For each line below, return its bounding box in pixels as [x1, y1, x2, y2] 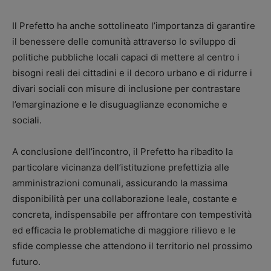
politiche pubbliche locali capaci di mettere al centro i [12, 51, 240, 63]
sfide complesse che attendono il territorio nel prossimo [12, 240, 252, 252]
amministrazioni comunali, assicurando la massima [12, 177, 227, 189]
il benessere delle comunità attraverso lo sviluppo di [12, 36, 236, 47]
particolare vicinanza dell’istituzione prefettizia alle [12, 162, 229, 173]
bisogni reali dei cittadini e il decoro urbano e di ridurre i [12, 67, 252, 79]
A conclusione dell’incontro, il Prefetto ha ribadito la [12, 146, 233, 157]
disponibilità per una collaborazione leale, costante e [12, 193, 237, 204]
